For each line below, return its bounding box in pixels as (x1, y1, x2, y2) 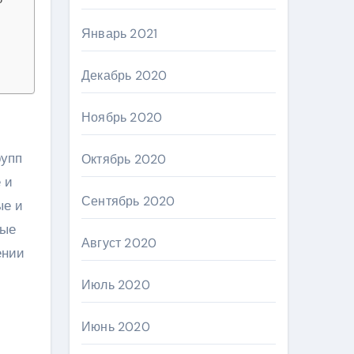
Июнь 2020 (81, 318, 150, 335)
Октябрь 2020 (81, 151, 167, 168)
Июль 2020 (81, 277, 150, 293)
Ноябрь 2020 (81, 109, 163, 126)
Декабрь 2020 (81, 67, 168, 84)
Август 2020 (81, 235, 157, 251)
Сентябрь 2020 (81, 193, 175, 209)
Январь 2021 (81, 25, 158, 42)
